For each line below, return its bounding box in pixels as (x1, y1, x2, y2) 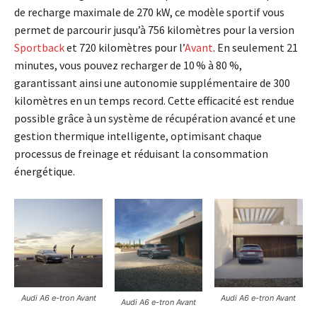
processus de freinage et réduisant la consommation (14, 146, 268, 161)
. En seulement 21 (213, 40, 298, 55)
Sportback (14, 40, 64, 55)
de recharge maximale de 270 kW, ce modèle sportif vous (14, 5, 284, 20)
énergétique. (14, 164, 75, 179)
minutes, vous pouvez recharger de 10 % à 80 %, (14, 58, 242, 73)
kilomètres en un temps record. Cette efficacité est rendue (14, 93, 294, 108)
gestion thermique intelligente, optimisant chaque (14, 129, 262, 144)
